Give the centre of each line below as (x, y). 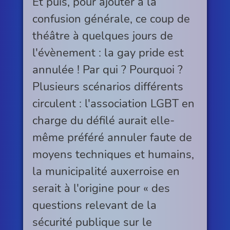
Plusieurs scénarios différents (108, 87)
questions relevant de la (94, 205)
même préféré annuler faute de (112, 138)
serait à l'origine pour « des (101, 188)
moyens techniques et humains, (113, 155)
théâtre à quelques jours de (102, 36)
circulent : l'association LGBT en (113, 104)
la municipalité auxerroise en (106, 171)
